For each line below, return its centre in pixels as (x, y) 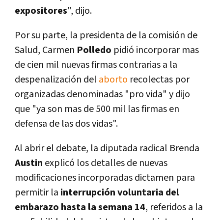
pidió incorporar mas (156, 50)
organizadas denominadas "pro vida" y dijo (102, 95)
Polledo (95, 50)
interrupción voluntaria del (120, 193)
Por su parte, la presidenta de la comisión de (106, 36)
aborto (113, 80)
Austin (30, 163)
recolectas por (159, 80)
